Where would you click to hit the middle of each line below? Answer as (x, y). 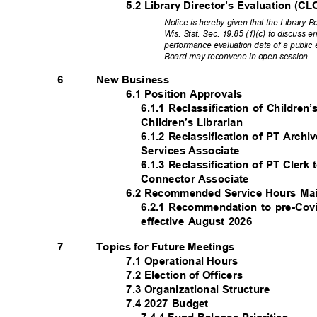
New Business (136, 79)
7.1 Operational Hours (185, 260)
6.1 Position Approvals (187, 93)
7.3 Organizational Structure (201, 289)
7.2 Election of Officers (188, 275)
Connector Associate (198, 178)
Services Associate (193, 150)
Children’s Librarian (195, 122)
